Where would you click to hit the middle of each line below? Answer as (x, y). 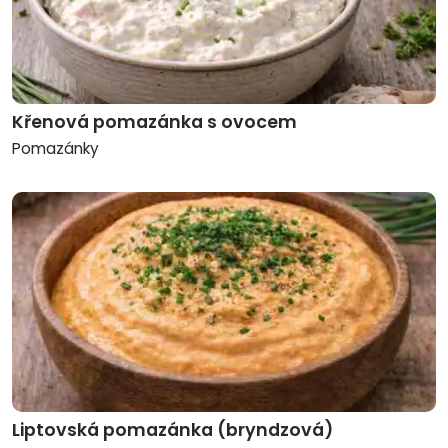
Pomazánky (55, 149)
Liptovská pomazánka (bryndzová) (172, 430)
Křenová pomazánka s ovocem (154, 122)
